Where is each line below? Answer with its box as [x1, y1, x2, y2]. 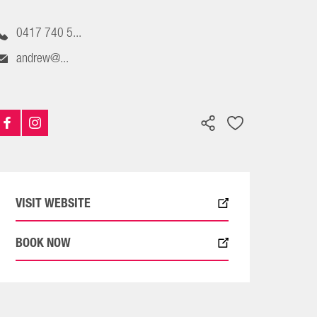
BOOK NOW [15, 231, 71, 253]
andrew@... [16, 46, 69, 70]
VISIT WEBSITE [15, 192, 91, 214]
